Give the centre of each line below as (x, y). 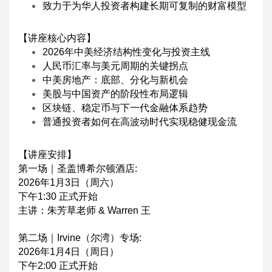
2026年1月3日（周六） (69, 182)
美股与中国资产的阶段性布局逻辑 (115, 94)
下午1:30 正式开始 (58, 196)
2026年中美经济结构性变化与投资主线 (126, 52)
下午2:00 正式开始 (58, 265)
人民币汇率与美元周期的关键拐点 (115, 66)
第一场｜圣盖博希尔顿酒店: (78, 168)
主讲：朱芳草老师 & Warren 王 (84, 210)
